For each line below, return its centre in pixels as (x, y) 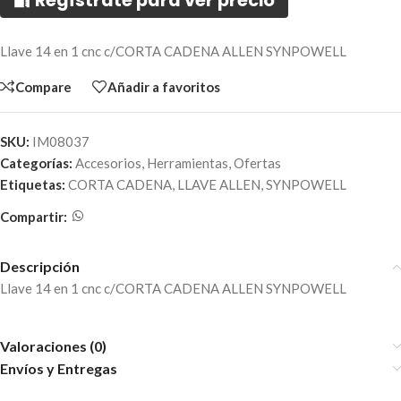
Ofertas (257, 163)
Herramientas (188, 163)
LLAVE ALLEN (219, 185)
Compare (43, 86)
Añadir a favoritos (164, 86)
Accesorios (108, 163)
